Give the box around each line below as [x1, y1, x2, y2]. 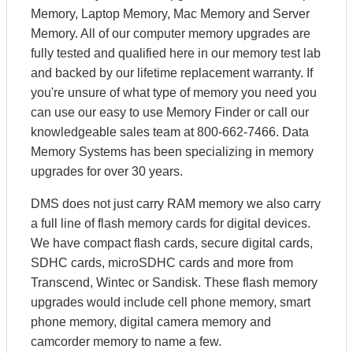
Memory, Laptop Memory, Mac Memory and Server [31, 7, 310, 20]
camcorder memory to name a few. [31, 335, 221, 348]
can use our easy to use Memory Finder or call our [31, 106, 309, 119]
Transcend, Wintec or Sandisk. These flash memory [31, 276, 318, 289]
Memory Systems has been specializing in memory [31, 145, 314, 158]
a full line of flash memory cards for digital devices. [31, 217, 310, 230]
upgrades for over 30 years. [31, 165, 183, 178]
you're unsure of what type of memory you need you [31, 86, 317, 99]
